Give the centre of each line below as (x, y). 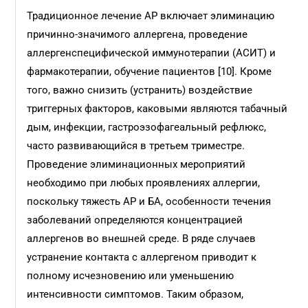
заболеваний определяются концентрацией (135, 220)
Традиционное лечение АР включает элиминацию (151, 16)
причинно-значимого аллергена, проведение (137, 34)
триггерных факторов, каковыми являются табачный (157, 109)
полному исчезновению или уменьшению (131, 276)
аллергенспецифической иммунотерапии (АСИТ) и (152, 53)
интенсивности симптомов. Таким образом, (135, 294)
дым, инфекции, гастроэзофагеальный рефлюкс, (147, 127)
